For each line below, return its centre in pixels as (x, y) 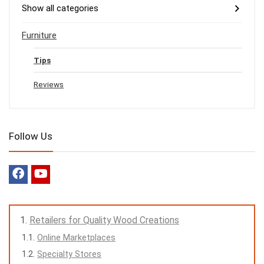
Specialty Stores (69, 254)
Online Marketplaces (76, 238)
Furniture (39, 36)
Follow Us (31, 136)
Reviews (49, 85)
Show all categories (60, 9)
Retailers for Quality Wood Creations (104, 220)
